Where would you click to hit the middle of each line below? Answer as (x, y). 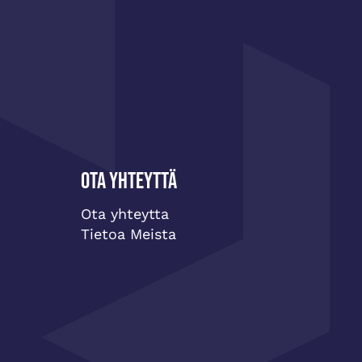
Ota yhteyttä (129, 182)
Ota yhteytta (125, 214)
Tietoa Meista (128, 234)
